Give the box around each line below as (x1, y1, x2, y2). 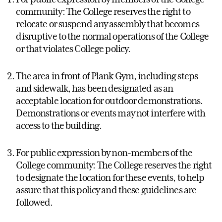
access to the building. (16, 120, 102, 131)
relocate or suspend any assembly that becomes (16, 18, 199, 30)
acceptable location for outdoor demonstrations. (16, 95, 203, 107)
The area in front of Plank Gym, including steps (16, 70, 198, 82)
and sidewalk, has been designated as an (16, 83, 173, 94)
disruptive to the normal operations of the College (16, 31, 209, 42)
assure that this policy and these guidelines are (16, 184, 197, 196)
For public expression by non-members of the (16, 147, 193, 159)
